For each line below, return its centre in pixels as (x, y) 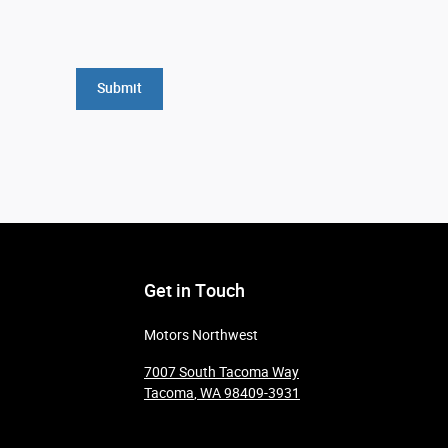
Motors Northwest (201, 334)
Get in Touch (194, 290)
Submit (119, 88)
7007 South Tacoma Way (221, 371)
